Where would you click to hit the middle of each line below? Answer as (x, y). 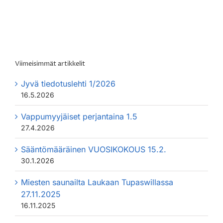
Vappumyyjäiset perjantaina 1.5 (79, 116)
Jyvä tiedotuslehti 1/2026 (68, 83)
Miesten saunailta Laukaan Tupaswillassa (97, 182)
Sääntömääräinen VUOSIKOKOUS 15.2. (94, 149)
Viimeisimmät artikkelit (50, 64)
